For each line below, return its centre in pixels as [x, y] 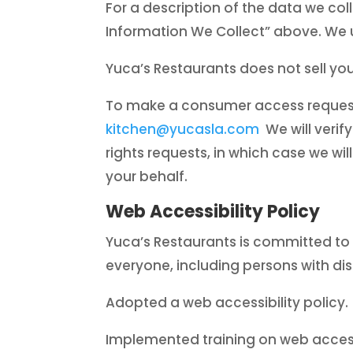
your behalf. [147, 177]
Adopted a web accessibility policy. [227, 303]
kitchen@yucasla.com [183, 130]
